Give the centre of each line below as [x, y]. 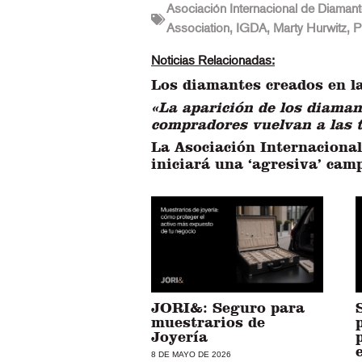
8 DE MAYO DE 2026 [191, 355]
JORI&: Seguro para [228, 308]
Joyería [179, 337]
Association [198, 29]
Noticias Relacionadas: [213, 61]
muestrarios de [208, 322]
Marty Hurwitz [310, 29]
